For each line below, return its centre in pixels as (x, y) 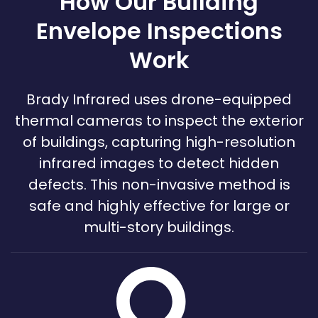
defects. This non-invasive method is (159, 185)
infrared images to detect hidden (159, 164)
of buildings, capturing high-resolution (159, 142)
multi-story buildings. (159, 227)
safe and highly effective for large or (159, 206)
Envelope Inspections (159, 31)
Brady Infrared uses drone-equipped (159, 100)
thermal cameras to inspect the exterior (159, 121)
